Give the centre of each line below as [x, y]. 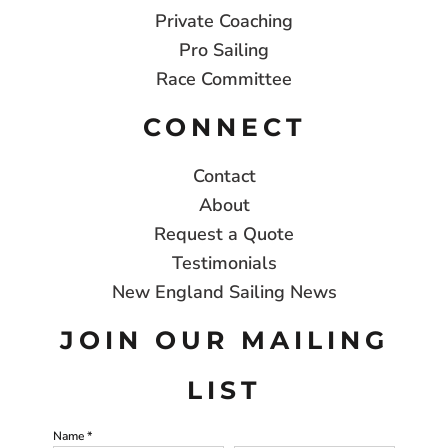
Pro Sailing [224, 50]
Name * [72, 436]
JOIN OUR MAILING [224, 340]
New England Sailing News [224, 292]
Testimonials [224, 263]
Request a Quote [224, 234]
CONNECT [224, 127]
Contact [224, 176]
